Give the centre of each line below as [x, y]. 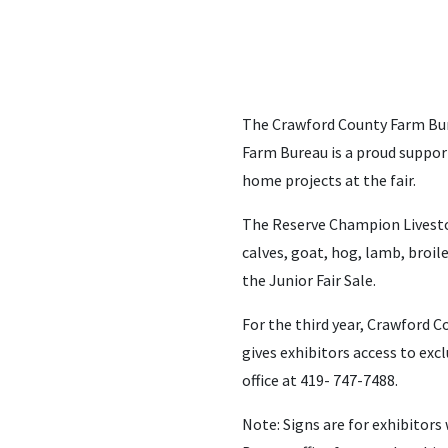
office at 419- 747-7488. [320, 379]
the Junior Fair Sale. [309, 279]
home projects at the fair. [329, 179]
